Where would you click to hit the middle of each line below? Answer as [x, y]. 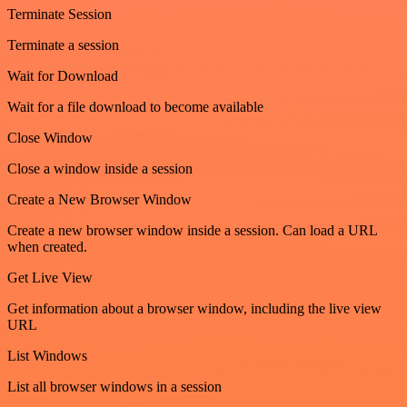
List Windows [47, 356]
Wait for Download [63, 76]
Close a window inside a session [100, 169]
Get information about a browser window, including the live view [194, 308]
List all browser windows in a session [114, 387]
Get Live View [50, 278]
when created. [47, 247]
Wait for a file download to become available [135, 107]
